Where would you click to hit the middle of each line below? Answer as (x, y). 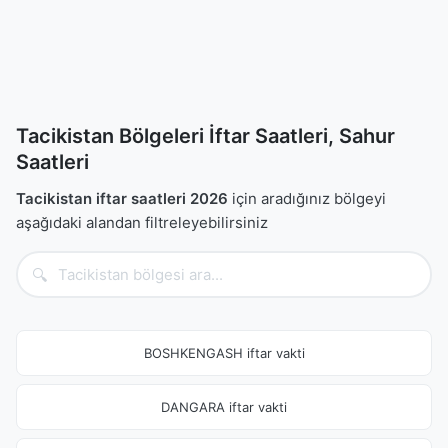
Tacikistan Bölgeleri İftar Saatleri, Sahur (205, 136)
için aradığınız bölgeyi (307, 198)
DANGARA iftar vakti (224, 407)
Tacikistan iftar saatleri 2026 (122, 198)
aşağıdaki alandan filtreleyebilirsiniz (142, 222)
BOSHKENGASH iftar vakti (224, 353)
